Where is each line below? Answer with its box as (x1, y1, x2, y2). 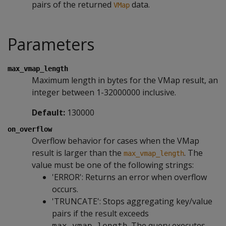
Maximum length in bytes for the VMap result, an (32, 75, 218, 86)
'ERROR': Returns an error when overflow (52, 172, 207, 183)
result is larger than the (32, 147, 124, 158)
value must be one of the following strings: (32, 159, 194, 171)
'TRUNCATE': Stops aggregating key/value (52, 196, 212, 207)
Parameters (8, 33, 94, 55)
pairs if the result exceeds (52, 208, 149, 219)
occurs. (52, 184, 78, 195)
